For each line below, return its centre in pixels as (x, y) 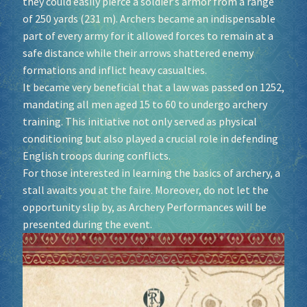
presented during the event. (87, 224)
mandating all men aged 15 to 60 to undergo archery (145, 104)
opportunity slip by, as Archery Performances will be (144, 207)
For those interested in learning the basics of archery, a (151, 172)
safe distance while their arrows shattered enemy (138, 52)
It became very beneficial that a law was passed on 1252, (153, 87)
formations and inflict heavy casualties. (114, 70)
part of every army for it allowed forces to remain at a (148, 35)
